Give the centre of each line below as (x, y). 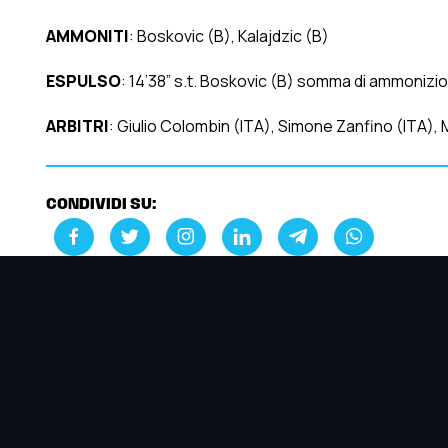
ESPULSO (83, 81)
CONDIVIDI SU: (101, 205)
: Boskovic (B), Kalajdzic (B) (228, 36)
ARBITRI (77, 126)
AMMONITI (87, 36)
